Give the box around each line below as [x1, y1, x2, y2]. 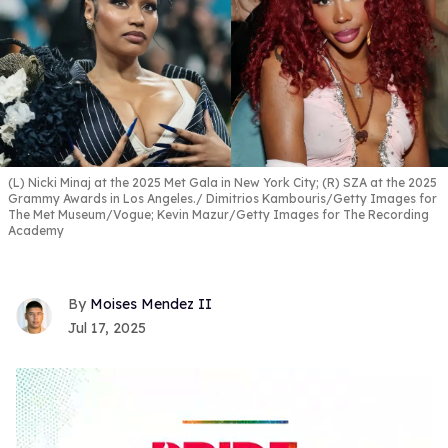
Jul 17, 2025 [68, 319, 146, 338]
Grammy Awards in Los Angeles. [8, 190, 196, 206]
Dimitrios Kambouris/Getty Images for [203, 190, 437, 206]
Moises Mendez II [90, 295, 212, 314]
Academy [8, 222, 64, 238]
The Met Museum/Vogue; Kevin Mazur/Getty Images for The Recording [8, 206, 429, 222]
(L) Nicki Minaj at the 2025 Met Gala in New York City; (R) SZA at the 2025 [8, 174, 437, 190]
